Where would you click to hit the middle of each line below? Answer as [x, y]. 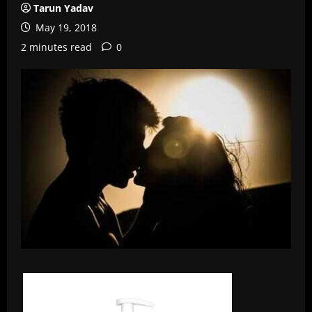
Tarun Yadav [63, 8]
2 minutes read [56, 47]
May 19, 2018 [65, 28]
